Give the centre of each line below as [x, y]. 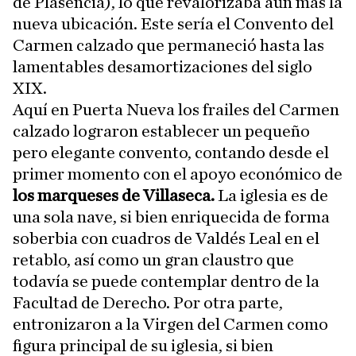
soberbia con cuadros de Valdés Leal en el [166, 239]
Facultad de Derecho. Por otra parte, [148, 303]
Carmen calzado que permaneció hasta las [168, 46]
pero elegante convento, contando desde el [171, 153]
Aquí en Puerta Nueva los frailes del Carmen [176, 110]
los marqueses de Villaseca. [115, 196]
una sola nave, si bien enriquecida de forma [171, 217]
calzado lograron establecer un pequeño [161, 132]
